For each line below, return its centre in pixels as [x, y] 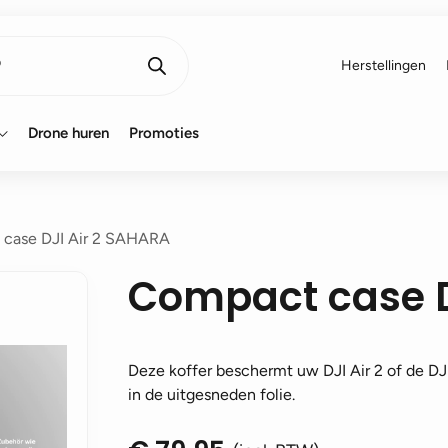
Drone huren [68, 133]
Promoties [164, 133]
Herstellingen [383, 65]
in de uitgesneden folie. [211, 394]
